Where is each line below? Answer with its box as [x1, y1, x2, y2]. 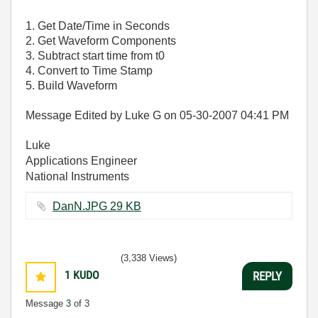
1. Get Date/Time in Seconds [26, 20, 170, 33]
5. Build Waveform [26, 79, 117, 92]
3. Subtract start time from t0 [26, 50, 165, 62]
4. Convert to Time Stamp [26, 65, 153, 77]
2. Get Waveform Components [26, 35, 176, 48]
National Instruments [26, 170, 129, 183]
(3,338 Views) [121, 253, 177, 264]
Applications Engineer [26, 155, 137, 168]
